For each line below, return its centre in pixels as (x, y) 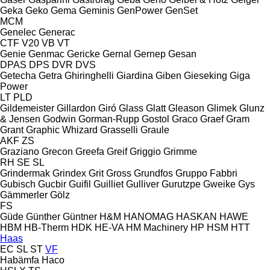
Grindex (69, 173)
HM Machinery (157, 227)
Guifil (80, 184)
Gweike (219, 184)
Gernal (117, 54)
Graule (155, 130)
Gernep (150, 54)
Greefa (90, 151)
